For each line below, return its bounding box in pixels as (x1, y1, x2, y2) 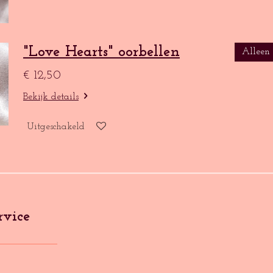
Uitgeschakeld (27, 121, 85, 132)
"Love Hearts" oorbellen (23, 44, 180, 60)
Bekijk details (23, 92, 79, 102)
